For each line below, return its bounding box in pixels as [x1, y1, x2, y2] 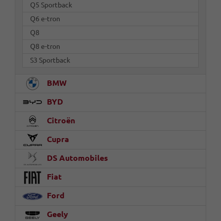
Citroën [45, 115, 75, 125]
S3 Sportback [30, 56, 70, 64]
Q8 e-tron [30, 42, 60, 50]
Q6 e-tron [30, 14, 60, 23]
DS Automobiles [45, 153, 108, 162]
